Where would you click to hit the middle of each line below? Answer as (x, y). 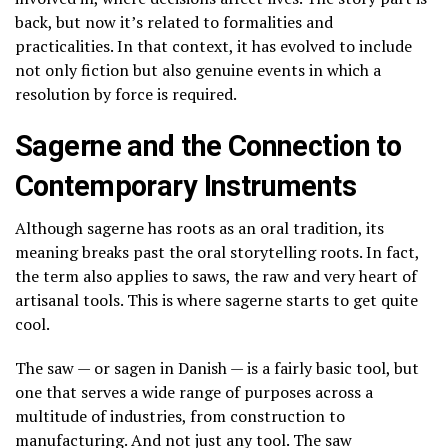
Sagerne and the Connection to (208, 146)
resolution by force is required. (126, 94)
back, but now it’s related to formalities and (174, 22)
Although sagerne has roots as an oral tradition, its (199, 228)
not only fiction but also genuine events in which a (198, 70)
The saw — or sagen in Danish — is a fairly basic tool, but (217, 368)
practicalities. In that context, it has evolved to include (213, 46)
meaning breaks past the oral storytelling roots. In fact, (217, 252)
